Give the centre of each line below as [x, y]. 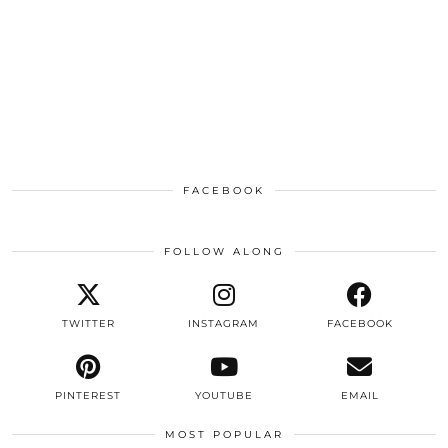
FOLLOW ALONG [224, 251]
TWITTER [88, 323]
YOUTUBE [223, 395]
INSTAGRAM [224, 323]
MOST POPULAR [224, 434]
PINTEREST [88, 395]
